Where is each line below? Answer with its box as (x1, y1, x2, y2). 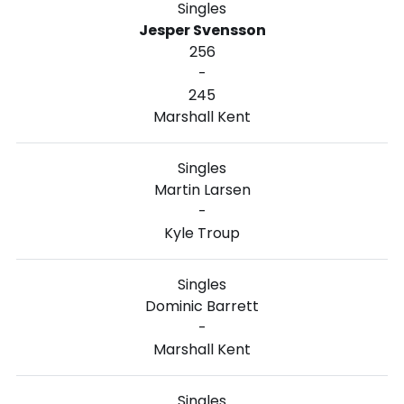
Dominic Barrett (145, 295, 259, 317)
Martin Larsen (153, 179, 251, 200)
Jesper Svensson (138, 19, 266, 41)
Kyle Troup (164, 222, 240, 243)
